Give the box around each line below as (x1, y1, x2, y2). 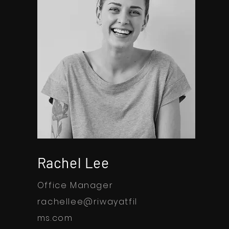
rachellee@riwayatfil (37, 195, 138, 208)
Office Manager (37, 179, 113, 191)
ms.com (37, 212, 73, 224)
